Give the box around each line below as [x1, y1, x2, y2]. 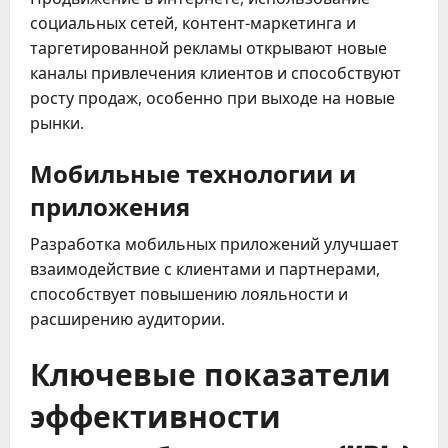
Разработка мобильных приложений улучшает [30, 232, 399, 255]
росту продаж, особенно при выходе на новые [30, 86, 395, 109]
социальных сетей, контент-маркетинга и [30, 11, 356, 34]
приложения [30, 186, 190, 223]
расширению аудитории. [30, 307, 225, 330]
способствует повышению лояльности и [30, 282, 348, 305]
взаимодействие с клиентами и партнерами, [30, 257, 380, 280]
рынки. [30, 111, 84, 134]
